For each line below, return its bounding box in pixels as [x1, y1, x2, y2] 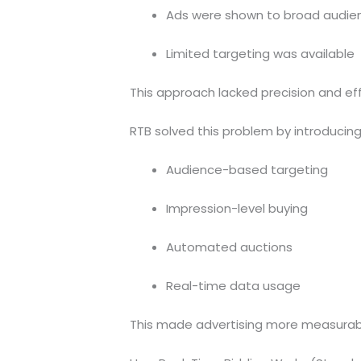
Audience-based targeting [165, 160, 328, 178]
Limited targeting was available [165, 44, 355, 62]
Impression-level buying [165, 199, 308, 217]
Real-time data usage [165, 276, 301, 294]
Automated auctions [165, 238, 293, 255]
